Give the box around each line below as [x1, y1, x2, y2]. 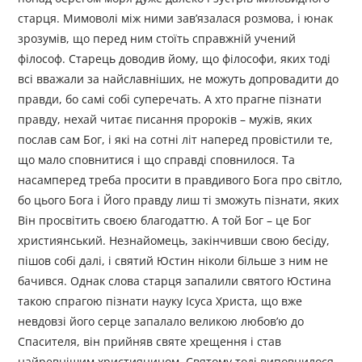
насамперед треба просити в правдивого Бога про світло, [18, 172, 343, 188]
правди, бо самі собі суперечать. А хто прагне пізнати [18, 91, 322, 107]
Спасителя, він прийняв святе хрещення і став [18, 334, 282, 350]
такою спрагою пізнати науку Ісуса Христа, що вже [18, 293, 303, 309]
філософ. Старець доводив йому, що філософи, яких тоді [18, 51, 331, 67]
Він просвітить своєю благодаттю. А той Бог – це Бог [18, 213, 312, 229]
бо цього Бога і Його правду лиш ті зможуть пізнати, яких [18, 192, 339, 208]
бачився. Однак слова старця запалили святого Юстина [18, 273, 332, 289]
